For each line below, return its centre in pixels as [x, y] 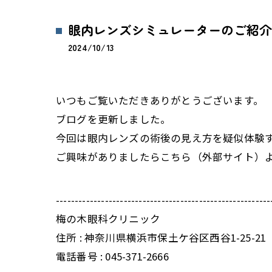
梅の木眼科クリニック [108, 219]
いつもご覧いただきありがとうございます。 [160, 100]
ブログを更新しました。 [114, 119]
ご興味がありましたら [108, 157]
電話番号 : [81, 256]
